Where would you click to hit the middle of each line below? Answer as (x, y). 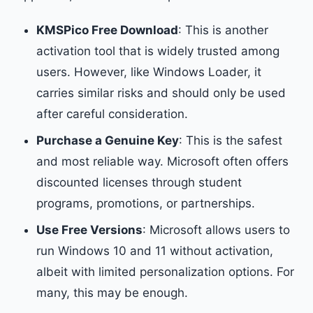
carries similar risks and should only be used (161, 93)
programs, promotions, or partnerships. (146, 203)
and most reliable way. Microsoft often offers (162, 161)
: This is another (223, 30)
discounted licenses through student (139, 182)
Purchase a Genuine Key (108, 140)
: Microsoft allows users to (216, 230)
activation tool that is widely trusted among (158, 51)
